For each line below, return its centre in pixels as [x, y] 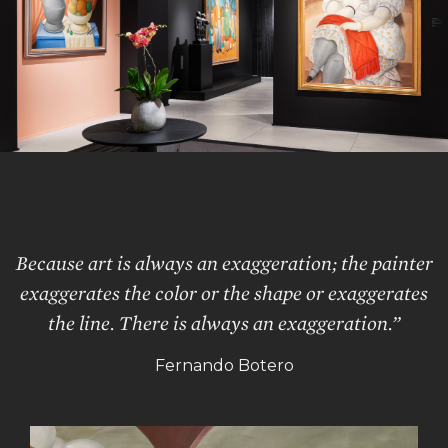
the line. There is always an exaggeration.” [224, 323]
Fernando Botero [224, 366]
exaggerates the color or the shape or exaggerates [224, 293]
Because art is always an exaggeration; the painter [224, 263]
